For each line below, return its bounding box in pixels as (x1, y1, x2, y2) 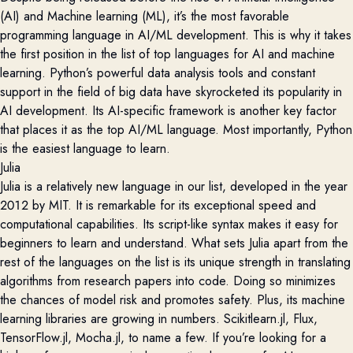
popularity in (278, 82, 342, 101)
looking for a (255, 328, 326, 347)
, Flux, (285, 309, 318, 328)
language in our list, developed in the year (118, 176, 347, 195)
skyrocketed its (195, 82, 278, 101)
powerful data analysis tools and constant (97, 63, 315, 82)
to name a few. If (128, 328, 223, 347)
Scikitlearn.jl (224, 309, 285, 328)
